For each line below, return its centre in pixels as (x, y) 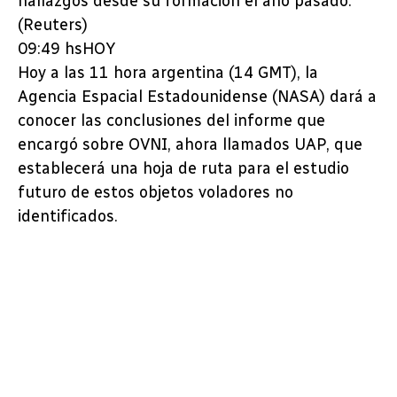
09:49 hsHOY (66, 49)
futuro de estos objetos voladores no (156, 193)
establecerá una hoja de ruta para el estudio (183, 169)
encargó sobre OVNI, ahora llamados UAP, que (190, 145)
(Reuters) (53, 25)
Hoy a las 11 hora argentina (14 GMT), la (168, 73)
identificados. (68, 217)
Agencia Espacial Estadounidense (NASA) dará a (197, 97)
